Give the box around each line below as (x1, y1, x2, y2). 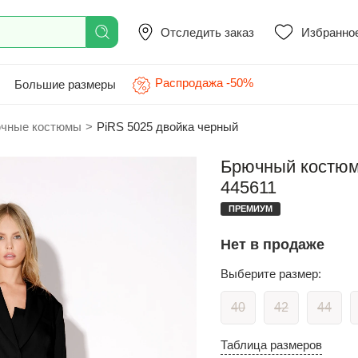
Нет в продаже (221, 237, 324, 253)
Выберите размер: (221, 267, 321, 280)
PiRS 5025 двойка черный (97, 120, 238, 133)
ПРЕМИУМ (229, 204, 272, 213)
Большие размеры (14, 77, 116, 91)
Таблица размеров (221, 338, 322, 352)
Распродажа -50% (155, 76, 253, 89)
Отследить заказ (161, 25, 254, 39)
